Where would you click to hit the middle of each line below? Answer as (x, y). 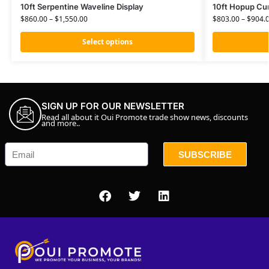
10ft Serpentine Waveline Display (82, 7)
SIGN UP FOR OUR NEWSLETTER (113, 106)
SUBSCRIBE (205, 154)
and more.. (61, 123)
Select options (107, 42)
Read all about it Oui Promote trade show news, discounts (145, 117)
